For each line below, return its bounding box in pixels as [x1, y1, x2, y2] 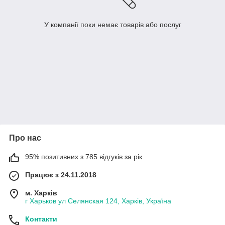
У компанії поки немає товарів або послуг [44, 21, 181, 29]
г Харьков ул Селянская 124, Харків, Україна [25, 197, 171, 205]
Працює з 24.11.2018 [25, 171, 96, 179]
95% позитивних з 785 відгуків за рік [25, 153, 142, 161]
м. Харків [25, 189, 57, 197]
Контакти [25, 215, 57, 223]
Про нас [9, 134, 41, 143]
